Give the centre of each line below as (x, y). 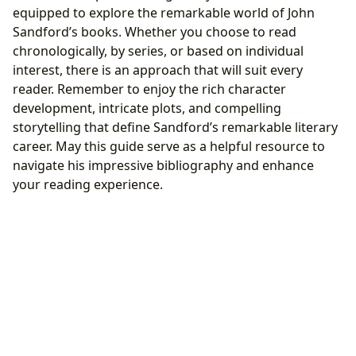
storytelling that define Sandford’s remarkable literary (175, 127)
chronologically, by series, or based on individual (158, 51)
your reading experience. (88, 184)
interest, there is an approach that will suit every (158, 70)
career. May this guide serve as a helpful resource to (169, 146)
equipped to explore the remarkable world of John (164, 13)
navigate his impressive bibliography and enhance (163, 165)
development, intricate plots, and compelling (147, 108)
